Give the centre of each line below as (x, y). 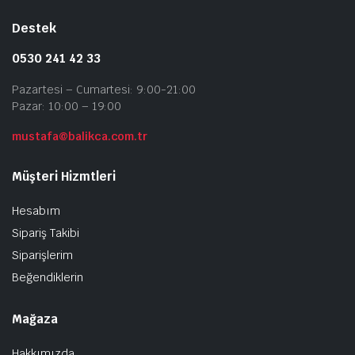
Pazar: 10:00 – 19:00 (67, 106)
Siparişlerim (42, 255)
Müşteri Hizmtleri (64, 176)
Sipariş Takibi (46, 233)
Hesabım (36, 210)
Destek (34, 28)
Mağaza (35, 319)
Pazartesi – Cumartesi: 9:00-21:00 (104, 89)
